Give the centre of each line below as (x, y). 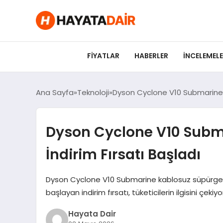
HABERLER (151, 56)
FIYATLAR (103, 56)
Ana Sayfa (55, 92)
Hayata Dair (92, 214)
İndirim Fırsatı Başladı (123, 154)
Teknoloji (93, 92)
